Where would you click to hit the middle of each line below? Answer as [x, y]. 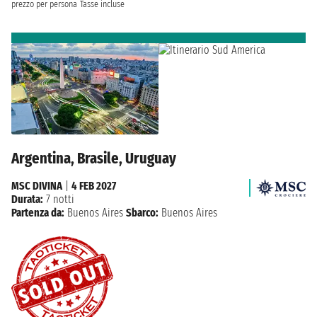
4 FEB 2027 [94, 186]
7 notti [59, 200]
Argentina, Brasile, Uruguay [94, 158]
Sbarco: [142, 213]
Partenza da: [38, 213]
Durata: [27, 200]
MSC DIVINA [37, 186]
